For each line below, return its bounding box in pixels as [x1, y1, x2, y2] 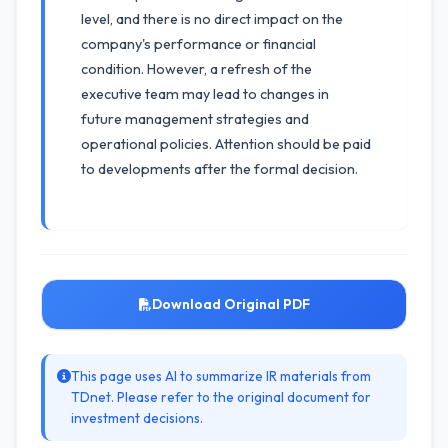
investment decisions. [71, 409, 203, 427]
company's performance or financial [81, 35, 316, 53]
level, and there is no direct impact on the [81, 10, 343, 28]
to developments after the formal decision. [81, 160, 358, 178]
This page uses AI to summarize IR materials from [71, 367, 371, 385]
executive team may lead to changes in [81, 85, 329, 103]
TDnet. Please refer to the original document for [71, 388, 371, 406]
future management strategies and [81, 110, 309, 128]
